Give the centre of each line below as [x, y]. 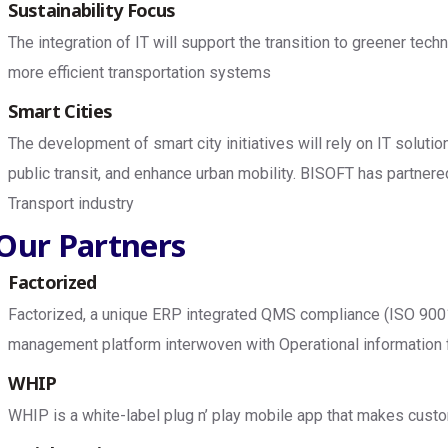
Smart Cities [60, 111]
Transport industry [71, 203]
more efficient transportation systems [140, 72]
